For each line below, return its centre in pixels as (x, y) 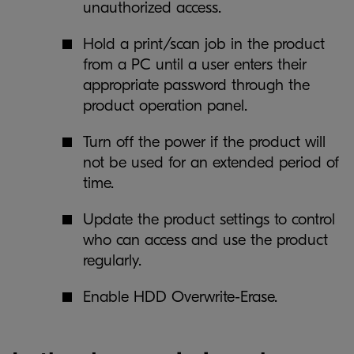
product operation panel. (165, 105)
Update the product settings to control (209, 219)
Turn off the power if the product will (204, 142)
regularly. (112, 260)
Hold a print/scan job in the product (204, 44)
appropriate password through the (196, 85)
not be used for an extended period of (211, 162)
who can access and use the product (205, 240)
